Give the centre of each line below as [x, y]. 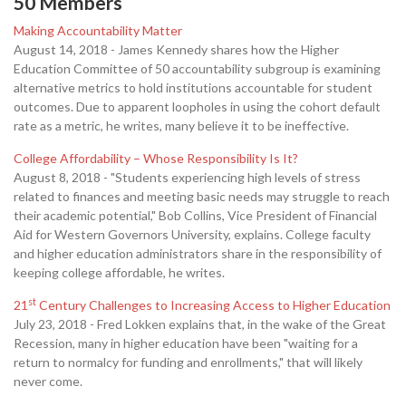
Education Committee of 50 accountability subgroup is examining [197, 68]
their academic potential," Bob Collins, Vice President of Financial [195, 215]
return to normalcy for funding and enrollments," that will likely [188, 362]
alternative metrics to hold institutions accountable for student [193, 87]
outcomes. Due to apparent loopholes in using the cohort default [197, 106]
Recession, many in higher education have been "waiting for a [186, 343]
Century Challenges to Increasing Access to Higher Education [213, 305]
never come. [48, 381]
